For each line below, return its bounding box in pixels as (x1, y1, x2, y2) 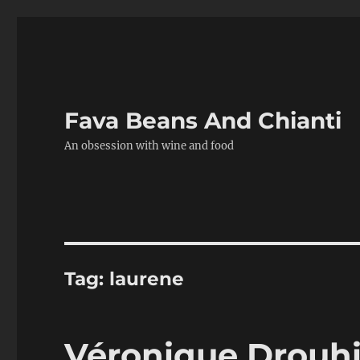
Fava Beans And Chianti (64, 107, 342, 134)
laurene (109, 268, 185, 290)
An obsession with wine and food (64, 139, 235, 153)
